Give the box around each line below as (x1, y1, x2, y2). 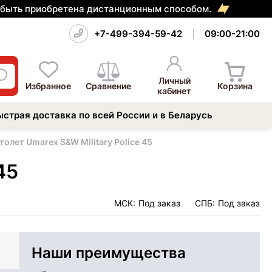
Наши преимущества (32, 243, 186, 262)
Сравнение (86, 80, 132, 91)
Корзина (217, 80, 253, 91)
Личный (158, 75, 191, 86)
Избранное (25, 80, 72, 91)
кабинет (157, 86, 192, 96)
